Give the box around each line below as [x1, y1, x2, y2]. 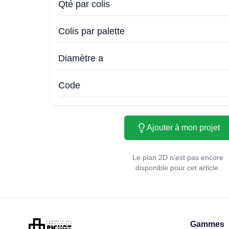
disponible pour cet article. [135, 164, 220, 172]
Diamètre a [58, 53, 103, 63]
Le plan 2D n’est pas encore [132, 153, 223, 162]
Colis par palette [58, 26, 125, 36]
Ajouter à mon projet [146, 123, 220, 132]
